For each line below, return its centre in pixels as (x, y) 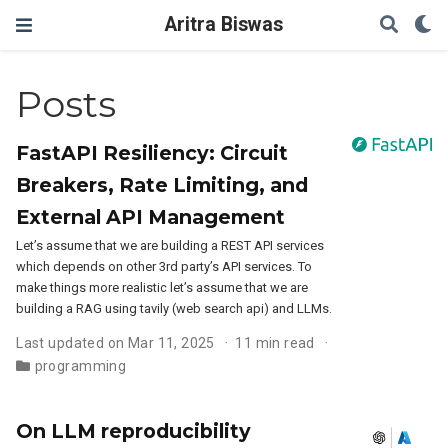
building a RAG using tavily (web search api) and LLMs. (174, 308)
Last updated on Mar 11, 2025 (115, 343)
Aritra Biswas (224, 24)
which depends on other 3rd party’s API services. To (164, 266)
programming (80, 366)
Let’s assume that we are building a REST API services (170, 245)
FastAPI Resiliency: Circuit (152, 153)
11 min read (275, 343)
